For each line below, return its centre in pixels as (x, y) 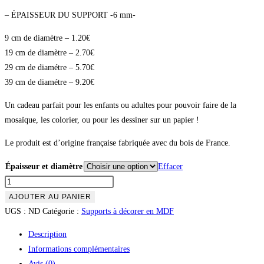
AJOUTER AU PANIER (50, 197)
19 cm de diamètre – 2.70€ (49, 53)
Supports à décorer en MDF (128, 212)
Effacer (170, 167)
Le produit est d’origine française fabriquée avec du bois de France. (118, 143)
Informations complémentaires (79, 249)
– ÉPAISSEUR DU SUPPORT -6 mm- (70, 15)
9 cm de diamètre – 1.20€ (47, 38)
